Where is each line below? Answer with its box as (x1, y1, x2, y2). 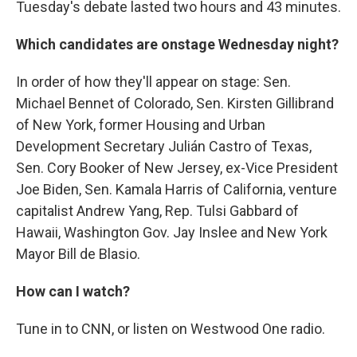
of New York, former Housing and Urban (16, 116, 265, 133)
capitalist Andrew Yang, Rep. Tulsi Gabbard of (16, 202, 299, 219)
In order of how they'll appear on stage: (16, 73, 260, 90)
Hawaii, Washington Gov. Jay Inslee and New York (16, 224, 328, 241)
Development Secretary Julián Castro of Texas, (16, 138, 312, 155)
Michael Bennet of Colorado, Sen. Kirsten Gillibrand (16, 95, 334, 112)
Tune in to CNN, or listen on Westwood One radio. (16, 320, 325, 337)
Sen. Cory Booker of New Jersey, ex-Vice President (16, 159, 338, 176)
